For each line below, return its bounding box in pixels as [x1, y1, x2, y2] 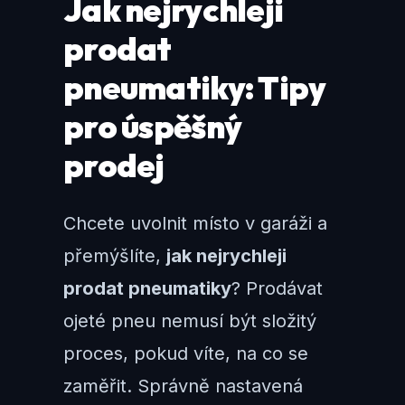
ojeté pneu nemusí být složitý [63, 310, 316, 333]
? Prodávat [231, 278, 323, 300]
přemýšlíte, [63, 245, 166, 268]
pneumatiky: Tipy [63, 67, 326, 108]
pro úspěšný [63, 106, 242, 147]
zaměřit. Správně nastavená [63, 375, 303, 398]
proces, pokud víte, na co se [63, 343, 308, 365]
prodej [63, 145, 165, 186]
